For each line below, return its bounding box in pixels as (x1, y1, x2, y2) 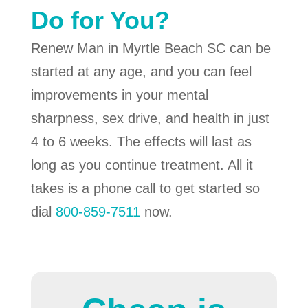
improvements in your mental (30, 87, 208, 103)
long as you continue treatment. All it (30, 157, 253, 173)
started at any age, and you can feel (30, 64, 252, 80)
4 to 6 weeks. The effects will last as (30, 134, 252, 150)
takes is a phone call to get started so (30, 181, 260, 197)
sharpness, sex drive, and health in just (30, 111, 269, 126)
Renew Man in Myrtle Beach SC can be (30, 41, 271, 56)
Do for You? (30, 6, 170, 35)
